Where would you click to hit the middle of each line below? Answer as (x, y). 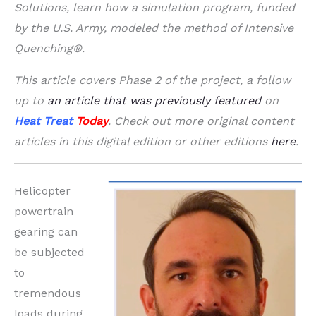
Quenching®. (49, 49)
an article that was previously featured (154, 101)
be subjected (49, 253)
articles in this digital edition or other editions (142, 142)
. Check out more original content (201, 121)
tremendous (48, 293)
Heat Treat (43, 121)
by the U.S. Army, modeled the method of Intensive (154, 28)
